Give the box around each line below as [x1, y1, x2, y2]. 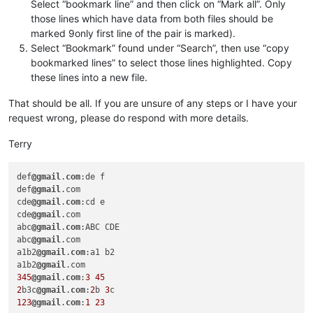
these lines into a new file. [31, 71, 147, 83]
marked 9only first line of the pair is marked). [31, 27, 235, 39]
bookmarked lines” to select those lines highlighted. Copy [31, 56, 292, 68]
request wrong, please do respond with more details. [8, 111, 249, 124]
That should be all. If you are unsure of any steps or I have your [8, 96, 297, 109]
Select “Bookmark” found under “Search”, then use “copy [31, 41, 289, 54]
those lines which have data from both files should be [31, 12, 273, 24]
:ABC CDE [80, 222, 120, 232]
